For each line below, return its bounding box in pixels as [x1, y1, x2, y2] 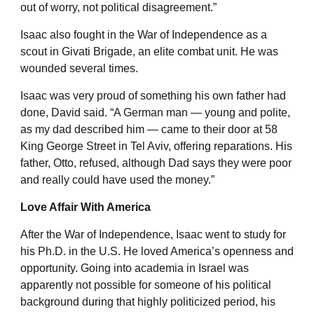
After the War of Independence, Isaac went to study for [20, 228, 286, 240]
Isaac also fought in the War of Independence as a [20, 28, 267, 41]
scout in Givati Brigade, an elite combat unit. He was [20, 45, 278, 57]
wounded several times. [20, 62, 138, 74]
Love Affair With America [20, 200, 151, 213]
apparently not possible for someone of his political [20, 278, 271, 291]
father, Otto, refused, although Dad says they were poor [20, 156, 292, 169]
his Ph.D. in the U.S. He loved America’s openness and [20, 245, 294, 257]
